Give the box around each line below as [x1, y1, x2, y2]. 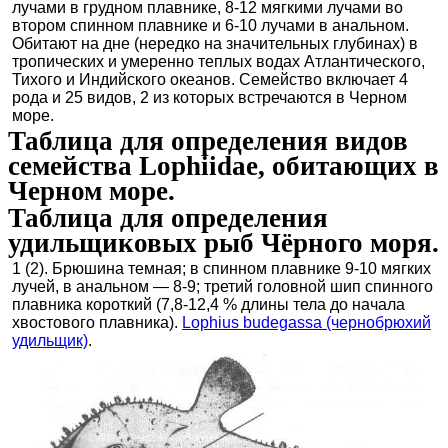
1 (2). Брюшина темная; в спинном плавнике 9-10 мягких [12, 260, 431, 277]
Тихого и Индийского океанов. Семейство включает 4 [12, 71, 408, 88]
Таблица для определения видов [8, 126, 408, 156]
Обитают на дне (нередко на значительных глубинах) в [12, 35, 418, 52]
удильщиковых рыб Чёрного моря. [8, 228, 439, 258]
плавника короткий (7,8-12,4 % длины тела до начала [12, 296, 405, 313]
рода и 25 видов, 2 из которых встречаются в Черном [12, 89, 407, 106]
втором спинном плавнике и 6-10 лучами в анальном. [12, 17, 409, 34]
